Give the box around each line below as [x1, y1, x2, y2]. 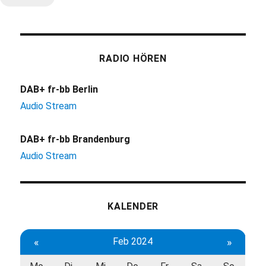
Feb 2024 [112, 236, 153, 248]
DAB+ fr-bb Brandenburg [20, 134, 131, 145]
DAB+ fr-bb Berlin [20, 84, 99, 96]
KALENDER [107, 201, 159, 213]
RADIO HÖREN [99, 53, 167, 65]
